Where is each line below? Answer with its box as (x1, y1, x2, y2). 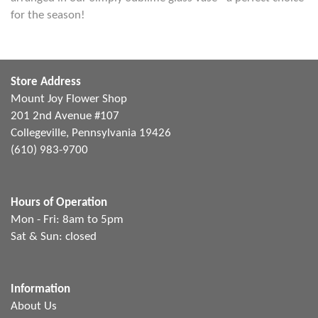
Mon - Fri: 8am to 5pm (11, 214, 124, 226)
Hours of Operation (11, 197, 107, 209)
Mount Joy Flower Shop (11, 93, 127, 105)
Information (11, 283, 70, 295)
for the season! (11, 9, 85, 21)
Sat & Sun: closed (11, 231, 97, 243)
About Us (11, 300, 57, 312)
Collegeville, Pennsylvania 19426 (11, 127, 171, 139)
